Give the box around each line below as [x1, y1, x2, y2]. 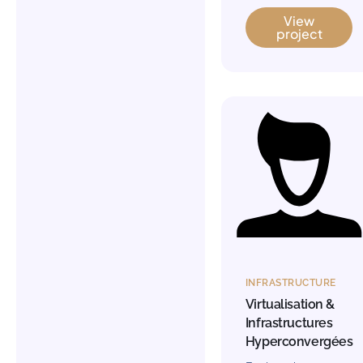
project [275, 25, 322, 43]
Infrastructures [245, 314, 333, 331]
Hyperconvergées [245, 333, 353, 349]
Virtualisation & [245, 296, 335, 312]
